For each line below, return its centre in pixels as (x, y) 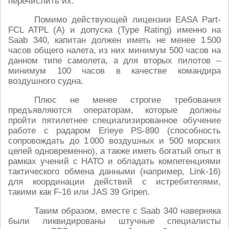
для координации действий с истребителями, (114, 182)
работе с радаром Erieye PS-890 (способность (114, 131)
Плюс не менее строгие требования (128, 100)
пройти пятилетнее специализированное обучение (114, 121)
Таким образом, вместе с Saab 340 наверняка (128, 211)
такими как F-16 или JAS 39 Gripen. (79, 192)
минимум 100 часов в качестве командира (114, 71)
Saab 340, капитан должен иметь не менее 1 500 (114, 40)
